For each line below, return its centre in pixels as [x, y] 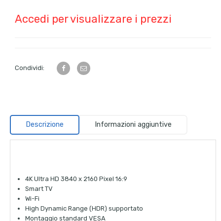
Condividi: [30, 68]
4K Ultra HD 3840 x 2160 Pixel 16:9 [76, 179]
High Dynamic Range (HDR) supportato [84, 209]
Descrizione [45, 124]
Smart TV [39, 189]
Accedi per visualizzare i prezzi [93, 19]
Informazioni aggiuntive [133, 124]
